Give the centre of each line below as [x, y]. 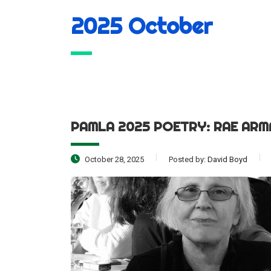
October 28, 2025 [113, 159]
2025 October [142, 26]
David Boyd [227, 159]
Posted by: [188, 159]
